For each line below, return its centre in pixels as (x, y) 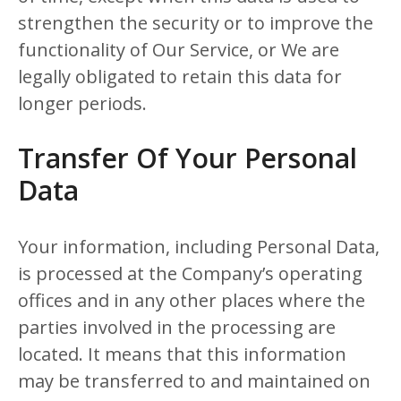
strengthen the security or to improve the (196, 23)
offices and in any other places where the (192, 300)
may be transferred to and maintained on (194, 381)
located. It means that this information (182, 354)
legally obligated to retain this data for (180, 77)
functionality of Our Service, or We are (179, 50)
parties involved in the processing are (177, 327)
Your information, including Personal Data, (199, 247)
